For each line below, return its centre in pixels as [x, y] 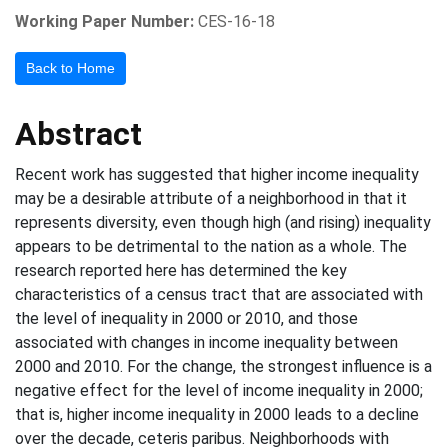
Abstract [78, 134]
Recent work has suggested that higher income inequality [217, 174]
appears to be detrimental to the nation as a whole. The [211, 246]
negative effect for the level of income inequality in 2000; [219, 390]
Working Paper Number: [104, 21]
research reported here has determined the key [181, 270]
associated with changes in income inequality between [206, 342]
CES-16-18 [236, 21]
